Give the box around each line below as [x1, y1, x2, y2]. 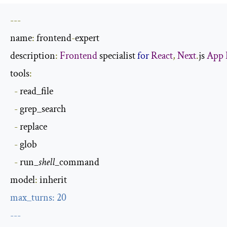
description [10, 49, 55, 62]
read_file [18, 84, 53, 98]
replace [18, 120, 47, 133]
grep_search [18, 102, 66, 116]
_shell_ [34, 155, 59, 169]
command [59, 155, 99, 169]
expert [75, 31, 99, 45]
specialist [97, 49, 137, 62]
